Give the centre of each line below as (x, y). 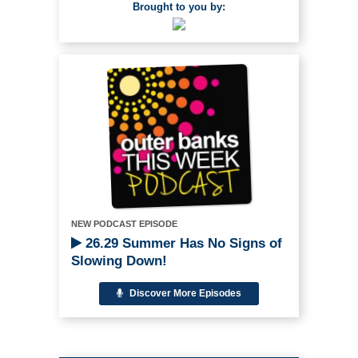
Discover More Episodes (184, 293)
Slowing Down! (119, 261)
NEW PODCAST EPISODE (124, 223)
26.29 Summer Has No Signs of (182, 243)
